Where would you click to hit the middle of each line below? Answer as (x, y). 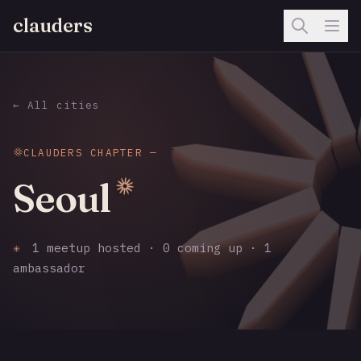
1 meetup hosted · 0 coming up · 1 (148, 248)
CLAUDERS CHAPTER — (91, 152)
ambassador (49, 268)
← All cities (57, 105)
